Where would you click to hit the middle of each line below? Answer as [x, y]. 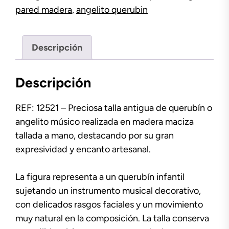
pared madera [44, 9]
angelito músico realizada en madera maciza [105, 121]
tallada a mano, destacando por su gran [95, 135]
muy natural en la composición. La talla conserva [112, 218]
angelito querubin [112, 9]
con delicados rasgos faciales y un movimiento [109, 204]
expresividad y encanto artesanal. [83, 149]
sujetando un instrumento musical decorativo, [108, 190]
